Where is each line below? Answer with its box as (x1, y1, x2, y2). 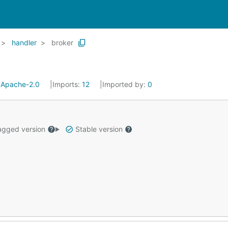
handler (12, 38, 37, 47)
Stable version (73, 125, 125, 133)
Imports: (52, 80, 82, 89)
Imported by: (102, 80, 148, 89)
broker (51, 38, 73, 47)
